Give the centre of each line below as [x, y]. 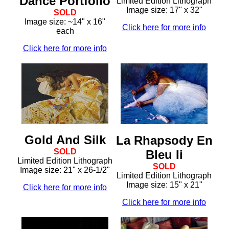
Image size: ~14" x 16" [65, 22]
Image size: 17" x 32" [164, 10]
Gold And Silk [65, 140]
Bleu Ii [164, 155]
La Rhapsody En [164, 141]
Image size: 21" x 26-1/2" [65, 170]
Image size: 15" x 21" [164, 185]
